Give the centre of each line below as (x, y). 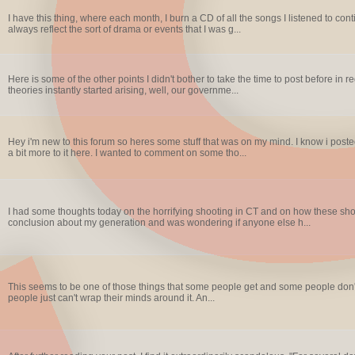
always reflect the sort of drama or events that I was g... (124, 29)
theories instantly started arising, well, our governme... (123, 90)
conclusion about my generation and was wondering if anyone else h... (159, 223)
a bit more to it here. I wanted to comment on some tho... (127, 153)
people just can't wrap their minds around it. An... (111, 298)
